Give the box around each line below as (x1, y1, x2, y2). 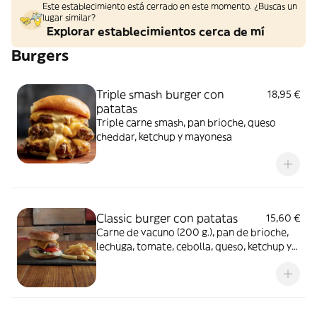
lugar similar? (42, 12, 96, 23)
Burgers (11, 46, 69, 65)
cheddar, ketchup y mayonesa (96, 130, 232, 143)
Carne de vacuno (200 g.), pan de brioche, (96, 226, 289, 238)
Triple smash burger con (96, 87, 224, 101)
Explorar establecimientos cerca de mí (47, 24, 265, 38)
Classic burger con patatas (96, 211, 238, 225)
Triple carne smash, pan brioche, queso (96, 116, 276, 129)
